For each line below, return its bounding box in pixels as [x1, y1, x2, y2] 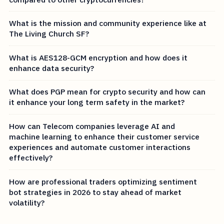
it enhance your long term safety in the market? [9, 97, 185, 107]
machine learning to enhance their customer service [9, 131, 200, 141]
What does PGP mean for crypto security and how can [9, 86, 206, 97]
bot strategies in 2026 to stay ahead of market [9, 186, 182, 197]
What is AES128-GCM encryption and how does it [9, 52, 188, 62]
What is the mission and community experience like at [9, 18, 207, 28]
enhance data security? [9, 62, 94, 73]
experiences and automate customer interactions [9, 141, 191, 152]
